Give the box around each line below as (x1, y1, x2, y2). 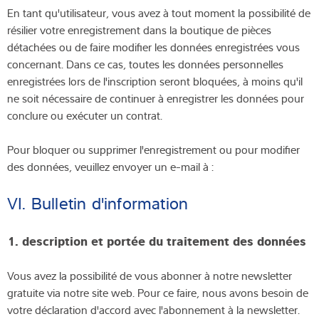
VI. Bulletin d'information (7, 190, 189, 215)
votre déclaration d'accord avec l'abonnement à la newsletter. (7, 301, 300, 318)
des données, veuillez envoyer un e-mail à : (7, 158, 214, 174)
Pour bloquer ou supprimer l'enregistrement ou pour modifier (7, 141, 300, 157)
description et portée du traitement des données (22, 231, 306, 249)
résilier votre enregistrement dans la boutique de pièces (7, 21, 271, 38)
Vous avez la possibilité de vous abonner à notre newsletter (7, 267, 292, 283)
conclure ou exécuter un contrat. (7, 107, 162, 123)
